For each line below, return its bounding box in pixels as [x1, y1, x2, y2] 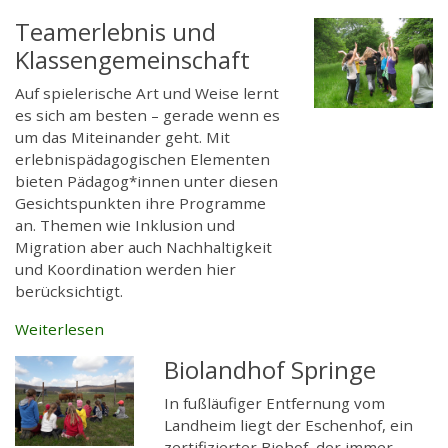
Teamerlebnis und [15, 15, 216, 49]
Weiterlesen [15, 319, 104, 340]
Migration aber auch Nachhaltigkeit [15, 237, 272, 258]
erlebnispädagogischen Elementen [15, 149, 270, 170]
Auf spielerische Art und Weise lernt [15, 83, 279, 104]
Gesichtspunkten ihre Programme [15, 193, 266, 214]
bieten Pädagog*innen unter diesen [15, 171, 278, 192]
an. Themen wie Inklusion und [15, 215, 235, 236]
